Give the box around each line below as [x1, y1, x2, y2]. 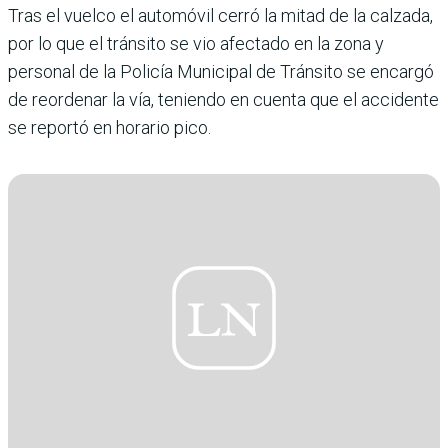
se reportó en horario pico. [8, 117, 211, 139]
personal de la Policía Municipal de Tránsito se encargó [8, 61, 434, 83]
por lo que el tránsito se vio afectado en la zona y [8, 33, 384, 55]
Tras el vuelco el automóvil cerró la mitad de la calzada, [8, 5, 433, 27]
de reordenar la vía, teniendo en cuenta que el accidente [8, 89, 439, 111]
